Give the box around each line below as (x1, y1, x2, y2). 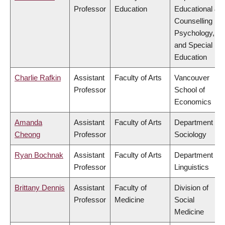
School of (174, 85, 205, 94)
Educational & (174, 5, 219, 14)
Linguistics (174, 163, 209, 172)
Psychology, (174, 29, 214, 38)
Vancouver (174, 73, 209, 82)
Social (174, 195, 194, 204)
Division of (174, 183, 208, 192)
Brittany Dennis (15, 183, 65, 192)
